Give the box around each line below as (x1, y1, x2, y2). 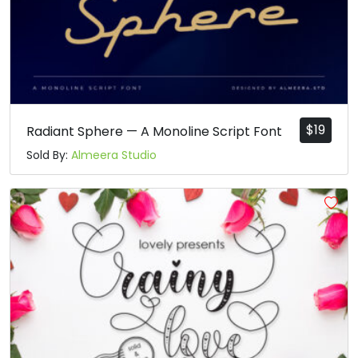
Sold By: (26, 147, 71, 164)
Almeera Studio (71, 147, 157, 164)
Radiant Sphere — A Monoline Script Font (26, 122, 282, 141)
